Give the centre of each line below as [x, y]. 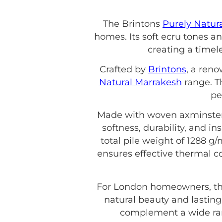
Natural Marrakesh [140, 83]
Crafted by [124, 70]
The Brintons [133, 24]
